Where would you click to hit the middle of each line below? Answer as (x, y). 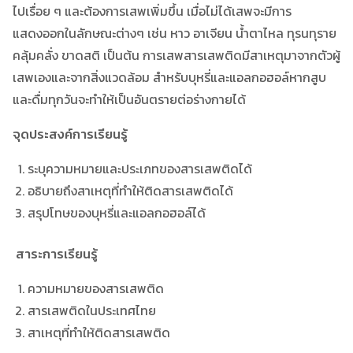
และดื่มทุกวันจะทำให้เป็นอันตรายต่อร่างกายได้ (129, 99)
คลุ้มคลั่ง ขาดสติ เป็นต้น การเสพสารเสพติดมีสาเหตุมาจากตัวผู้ (176, 55)
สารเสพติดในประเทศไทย (92, 310)
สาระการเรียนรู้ (57, 253)
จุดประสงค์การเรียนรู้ (70, 134)
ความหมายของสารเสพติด (96, 288)
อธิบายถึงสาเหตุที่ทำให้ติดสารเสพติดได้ (131, 190)
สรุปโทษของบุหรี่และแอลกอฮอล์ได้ (117, 212)
